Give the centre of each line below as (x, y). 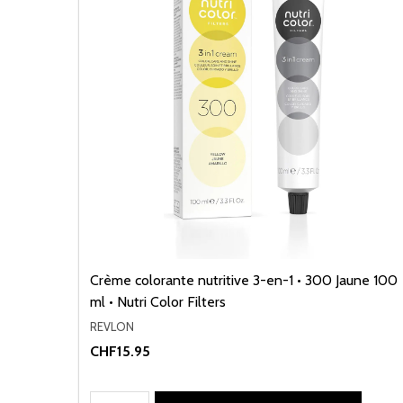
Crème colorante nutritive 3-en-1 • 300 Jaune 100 (244, 280)
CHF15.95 (120, 352)
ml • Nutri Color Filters (158, 301)
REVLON (112, 326)
